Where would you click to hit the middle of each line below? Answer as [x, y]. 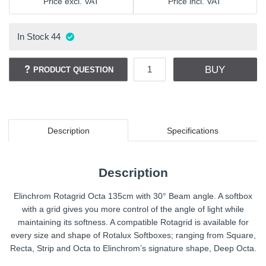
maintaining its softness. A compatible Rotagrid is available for [133, 222]
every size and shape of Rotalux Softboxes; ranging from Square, [133, 235]
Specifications [192, 130]
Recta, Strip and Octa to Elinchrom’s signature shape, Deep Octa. [133, 248]
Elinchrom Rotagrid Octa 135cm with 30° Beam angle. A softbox [133, 196]
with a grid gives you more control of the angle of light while [133, 209]
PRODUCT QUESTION [74, 69]
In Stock [33, 36]
